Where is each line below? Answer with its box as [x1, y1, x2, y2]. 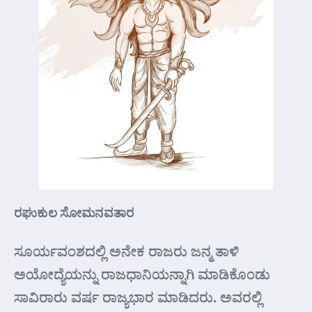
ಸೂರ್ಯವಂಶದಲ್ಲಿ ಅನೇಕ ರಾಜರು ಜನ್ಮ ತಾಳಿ [14, 242, 239, 260]
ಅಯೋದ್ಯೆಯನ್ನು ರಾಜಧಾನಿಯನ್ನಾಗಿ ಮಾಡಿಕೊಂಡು [14, 265, 270, 283]
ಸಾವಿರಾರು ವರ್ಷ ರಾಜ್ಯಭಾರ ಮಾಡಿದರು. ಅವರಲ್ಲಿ [14, 288, 262, 306]
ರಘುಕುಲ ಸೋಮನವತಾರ [14, 204, 134, 220]
